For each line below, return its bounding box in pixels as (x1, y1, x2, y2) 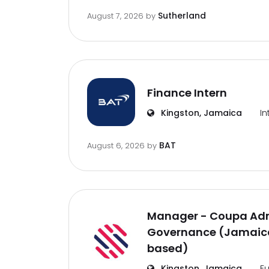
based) (147, 241, 189, 256)
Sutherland (158, 10, 206, 22)
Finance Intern (147, 85, 227, 100)
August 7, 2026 (87, 10, 146, 22)
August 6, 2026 (87, 140, 147, 151)
